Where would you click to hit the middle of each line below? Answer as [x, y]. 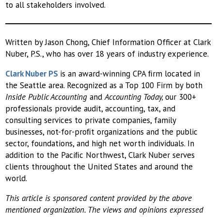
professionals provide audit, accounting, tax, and [91, 108]
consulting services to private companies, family [91, 120]
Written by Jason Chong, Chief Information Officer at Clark [108, 42]
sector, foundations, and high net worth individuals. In [100, 143]
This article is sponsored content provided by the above [99, 198]
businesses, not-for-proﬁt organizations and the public [102, 132]
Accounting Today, [135, 97]
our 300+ [181, 97]
